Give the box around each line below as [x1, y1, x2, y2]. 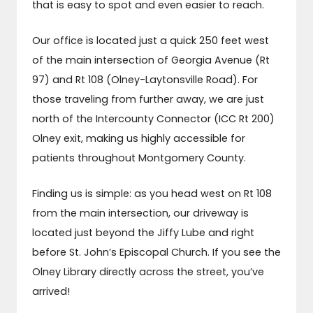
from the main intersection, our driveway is [31, 205, 249, 220]
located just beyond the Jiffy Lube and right [31, 225, 254, 240]
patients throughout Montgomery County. [31, 150, 246, 165]
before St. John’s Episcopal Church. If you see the [31, 245, 281, 259]
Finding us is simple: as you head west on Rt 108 [31, 186, 272, 201]
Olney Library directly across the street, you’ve [31, 264, 264, 279]
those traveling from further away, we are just [31, 92, 264, 106]
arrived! [31, 284, 70, 298]
